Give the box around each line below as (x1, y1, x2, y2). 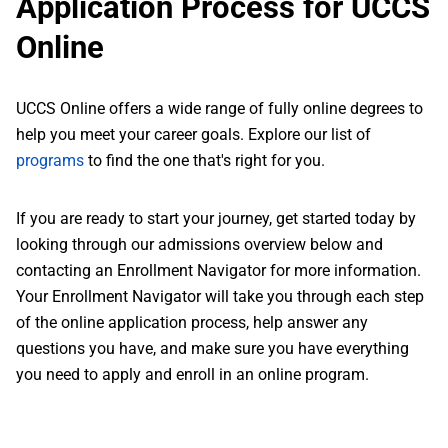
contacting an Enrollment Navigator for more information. (16, 261, 421, 280)
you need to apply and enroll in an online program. (16, 365, 369, 384)
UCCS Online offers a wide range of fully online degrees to (16, 99, 423, 118)
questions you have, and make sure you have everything (16, 339, 409, 358)
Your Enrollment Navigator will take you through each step (16, 287, 424, 306)
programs (16, 151, 84, 170)
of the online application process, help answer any (16, 313, 368, 332)
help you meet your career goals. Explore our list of (16, 125, 371, 144)
